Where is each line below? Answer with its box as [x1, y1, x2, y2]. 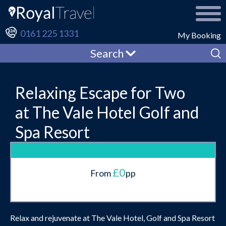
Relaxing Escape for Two [15, 83, 185, 102]
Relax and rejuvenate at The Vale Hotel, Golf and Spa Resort [10, 212, 215, 222]
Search [90, 46, 126, 60]
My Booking [178, 30, 221, 40]
